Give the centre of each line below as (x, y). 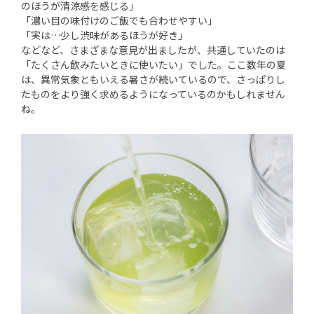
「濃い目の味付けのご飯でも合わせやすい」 (119, 20)
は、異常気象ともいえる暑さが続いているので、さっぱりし (153, 79)
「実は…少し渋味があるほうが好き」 (104, 35)
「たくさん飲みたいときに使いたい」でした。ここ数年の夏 (153, 64)
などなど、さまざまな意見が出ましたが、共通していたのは (153, 49)
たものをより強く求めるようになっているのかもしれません (153, 94)
